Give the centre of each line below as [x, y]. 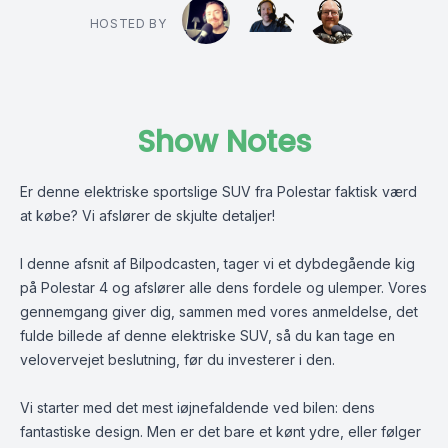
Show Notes [224, 142]
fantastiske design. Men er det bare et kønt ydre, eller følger [220, 431]
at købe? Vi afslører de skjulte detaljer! [147, 215]
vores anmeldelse [329, 311]
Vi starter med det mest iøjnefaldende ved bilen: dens [197, 407]
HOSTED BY [128, 23]
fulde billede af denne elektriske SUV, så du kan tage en [207, 335]
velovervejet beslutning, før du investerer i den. [177, 359]
